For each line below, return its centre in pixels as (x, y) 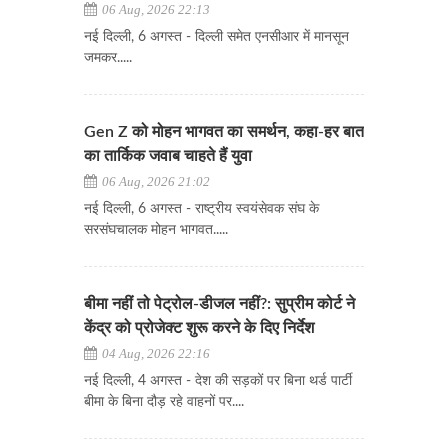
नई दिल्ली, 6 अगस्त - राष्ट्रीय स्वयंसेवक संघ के (201, 209)
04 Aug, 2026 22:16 (154, 354)
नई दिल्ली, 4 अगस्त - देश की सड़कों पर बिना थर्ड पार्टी (218, 381)
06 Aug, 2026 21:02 (154, 182)
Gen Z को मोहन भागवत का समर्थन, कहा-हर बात (224, 132)
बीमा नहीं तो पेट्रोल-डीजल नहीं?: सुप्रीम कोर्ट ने (219, 304)
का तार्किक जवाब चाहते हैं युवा (168, 156)
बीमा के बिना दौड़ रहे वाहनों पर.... (164, 402)
